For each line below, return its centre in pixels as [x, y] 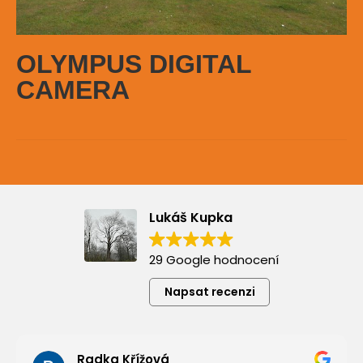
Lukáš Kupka [191, 217]
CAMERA [73, 90]
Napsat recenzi [209, 292]
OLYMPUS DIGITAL [134, 64]
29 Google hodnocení [214, 259]
